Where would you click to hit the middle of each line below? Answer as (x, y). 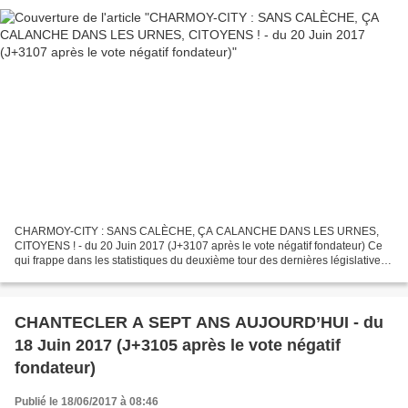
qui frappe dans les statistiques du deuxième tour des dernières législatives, (202, 260)
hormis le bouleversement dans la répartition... (129, 275)
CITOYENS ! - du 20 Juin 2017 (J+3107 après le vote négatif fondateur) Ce (199, 245)
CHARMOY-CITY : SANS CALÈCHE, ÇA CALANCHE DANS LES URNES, (197, 231)
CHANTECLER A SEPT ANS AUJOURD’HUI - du (199, 322)
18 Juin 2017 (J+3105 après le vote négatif (178, 345)
